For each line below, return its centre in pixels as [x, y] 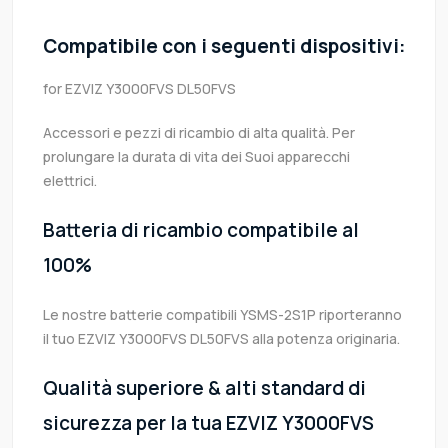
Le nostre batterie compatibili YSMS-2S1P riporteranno [222, 315]
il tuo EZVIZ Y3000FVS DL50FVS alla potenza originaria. [221, 339]
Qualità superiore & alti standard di [204, 388]
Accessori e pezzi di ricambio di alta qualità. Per [199, 133]
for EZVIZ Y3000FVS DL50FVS [139, 89]
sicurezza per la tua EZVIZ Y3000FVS [208, 423]
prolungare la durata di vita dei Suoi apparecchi [196, 157]
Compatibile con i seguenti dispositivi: [224, 46]
